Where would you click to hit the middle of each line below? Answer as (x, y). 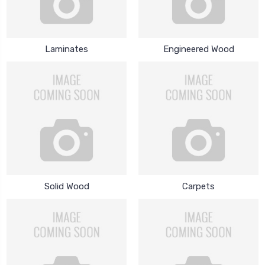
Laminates (67, 49)
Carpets (198, 186)
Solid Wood (67, 186)
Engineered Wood (198, 49)
